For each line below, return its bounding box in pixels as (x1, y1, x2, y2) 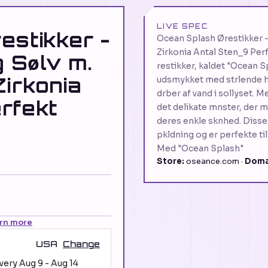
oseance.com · (184, 156, 245, 166)
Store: (157, 156, 184, 166)
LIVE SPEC (157, 22, 208, 31)
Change (63, 239, 100, 249)
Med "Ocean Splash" (157, 143, 243, 154)
